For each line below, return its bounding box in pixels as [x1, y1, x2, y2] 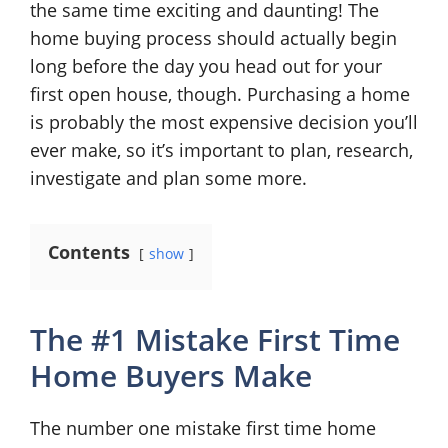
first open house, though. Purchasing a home [30, 82, 410, 106]
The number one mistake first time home [30, 416, 376, 440]
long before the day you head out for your [30, 54, 382, 78]
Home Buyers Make [30, 355, 312, 396]
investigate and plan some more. [30, 166, 307, 190]
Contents [48, 240, 130, 264]
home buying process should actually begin [30, 26, 397, 50]
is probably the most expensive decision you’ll [30, 110, 418, 134]
